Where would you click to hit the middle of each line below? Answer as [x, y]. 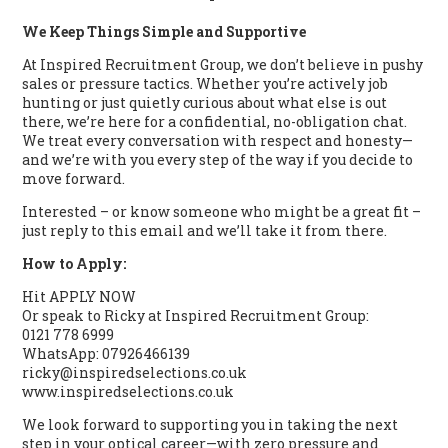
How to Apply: [74, 264]
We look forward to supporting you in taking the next [210, 425]
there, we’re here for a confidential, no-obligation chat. [215, 122]
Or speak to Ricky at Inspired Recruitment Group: [196, 316]
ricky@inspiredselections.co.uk [135, 373]
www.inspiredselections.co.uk [128, 392]
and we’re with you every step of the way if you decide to [218, 160]
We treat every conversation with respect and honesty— [218, 141]
